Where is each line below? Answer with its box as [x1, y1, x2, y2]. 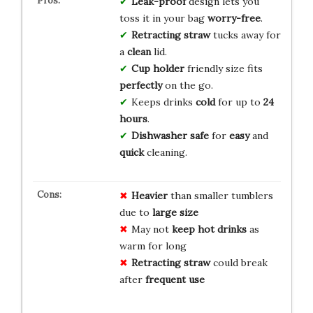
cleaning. [143, 146, 187, 159]
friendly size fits [184, 62, 263, 75]
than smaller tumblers [167, 189, 273, 203]
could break [210, 256, 268, 270]
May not [131, 223, 172, 236]
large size [152, 206, 198, 219]
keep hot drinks [171, 223, 247, 236]
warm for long [119, 240, 187, 253]
